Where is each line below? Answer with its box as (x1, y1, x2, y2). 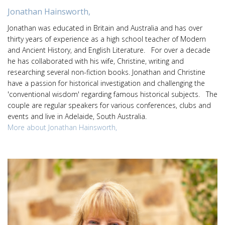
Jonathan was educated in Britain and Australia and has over (8, 23, 202, 33)
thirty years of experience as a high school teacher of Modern (8, 34, 206, 44)
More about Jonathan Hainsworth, (8, 123, 117, 132)
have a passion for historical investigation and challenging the (8, 78, 205, 88)
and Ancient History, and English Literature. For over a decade (8, 45, 210, 55)
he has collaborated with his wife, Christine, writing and (8, 56, 184, 66)
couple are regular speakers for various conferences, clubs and (8, 100, 211, 110)
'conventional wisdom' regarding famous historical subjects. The (8, 89, 217, 99)
